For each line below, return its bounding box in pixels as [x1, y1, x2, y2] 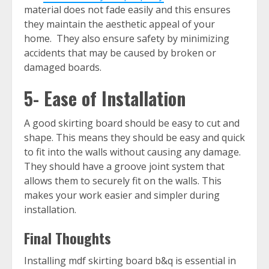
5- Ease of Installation [24, 85, 190, 112]
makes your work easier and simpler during [24, 189, 220, 202]
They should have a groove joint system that [24, 160, 225, 174]
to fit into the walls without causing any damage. [24, 145, 241, 159]
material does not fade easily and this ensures [24, 3, 231, 17]
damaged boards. [24, 61, 106, 74]
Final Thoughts [24, 227, 115, 249]
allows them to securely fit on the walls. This [24, 174, 222, 188]
